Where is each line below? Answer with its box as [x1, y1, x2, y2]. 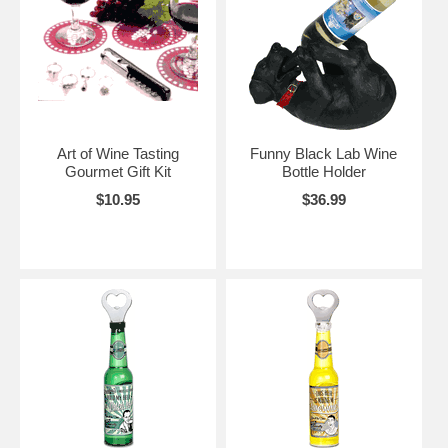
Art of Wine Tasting [56, 145, 179, 163]
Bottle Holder [281, 163, 366, 181]
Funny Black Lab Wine [250, 145, 398, 163]
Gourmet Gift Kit [64, 163, 171, 181]
